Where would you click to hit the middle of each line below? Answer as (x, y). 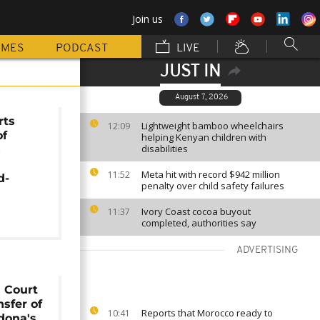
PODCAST (82, 49)
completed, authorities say (199, 223)
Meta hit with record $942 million (211, 174)
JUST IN (190, 72)
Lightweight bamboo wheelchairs (212, 126)
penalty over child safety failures (213, 186)
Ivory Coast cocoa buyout (196, 211)
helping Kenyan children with (204, 137)
